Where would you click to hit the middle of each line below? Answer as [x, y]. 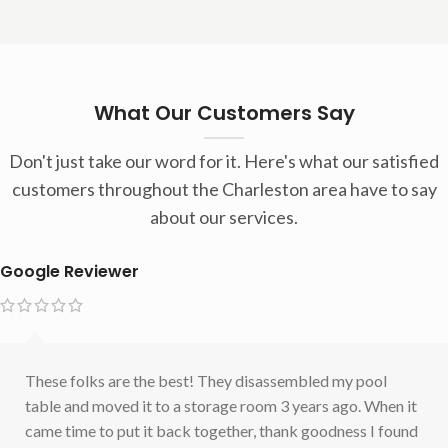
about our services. [224, 216]
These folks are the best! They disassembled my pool [206, 380]
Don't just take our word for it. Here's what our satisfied [224, 160]
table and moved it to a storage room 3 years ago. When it [221, 405]
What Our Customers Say [224, 112]
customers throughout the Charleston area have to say [224, 188]
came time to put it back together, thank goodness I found [221, 430]
